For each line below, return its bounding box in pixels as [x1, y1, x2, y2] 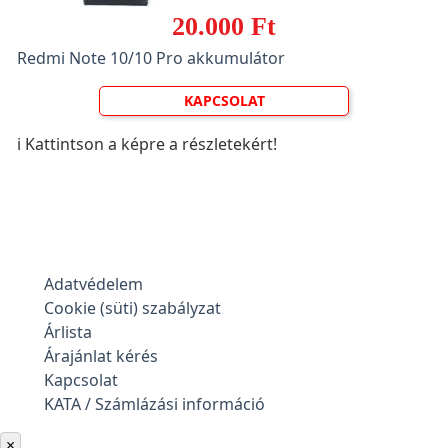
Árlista [44, 321, 92, 343]
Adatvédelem [44, 273, 143, 295]
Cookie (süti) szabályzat [44, 297, 221, 319]
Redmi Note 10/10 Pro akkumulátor [17, 47, 285, 69]
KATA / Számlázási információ [44, 393, 265, 415]
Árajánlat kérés [44, 345, 158, 367]
